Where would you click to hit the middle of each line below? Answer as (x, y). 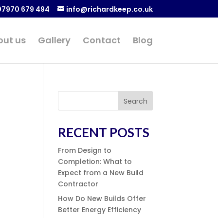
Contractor (78, 184)
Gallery (54, 40)
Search (135, 101)
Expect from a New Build (101, 173)
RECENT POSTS (104, 132)
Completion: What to (95, 162)
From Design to (85, 150)
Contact (101, 40)
